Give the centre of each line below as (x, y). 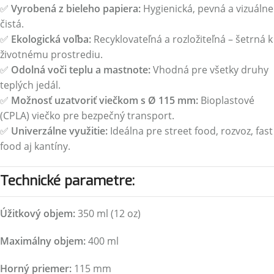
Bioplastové (226, 100)
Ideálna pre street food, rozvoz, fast (190, 131)
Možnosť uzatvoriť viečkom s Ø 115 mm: (105, 100)
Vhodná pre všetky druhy (209, 70)
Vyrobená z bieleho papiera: (76, 9)
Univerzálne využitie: (59, 131)
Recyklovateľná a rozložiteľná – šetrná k (182, 39)
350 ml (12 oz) (108, 213)
